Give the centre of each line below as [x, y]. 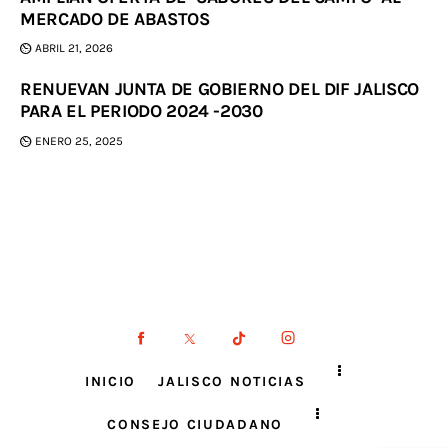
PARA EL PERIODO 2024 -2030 [141, 111]
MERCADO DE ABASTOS [115, 18]
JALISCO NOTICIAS [232, 381]
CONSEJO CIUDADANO [195, 425]
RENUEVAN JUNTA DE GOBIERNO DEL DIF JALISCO [219, 89]
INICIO [110, 381]
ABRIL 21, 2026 [74, 48]
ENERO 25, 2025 [79, 141]
